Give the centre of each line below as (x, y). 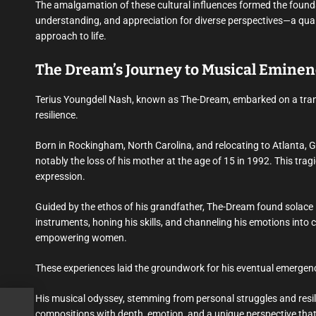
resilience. (57, 115)
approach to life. (71, 36)
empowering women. (81, 238)
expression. (60, 177)
